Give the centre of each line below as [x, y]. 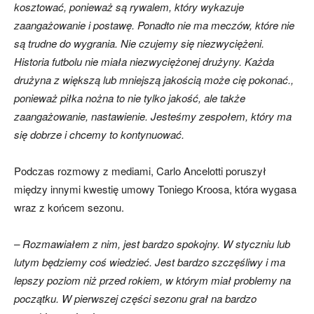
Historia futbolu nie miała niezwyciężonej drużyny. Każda [144, 61]
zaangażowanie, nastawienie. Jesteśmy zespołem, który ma [153, 116]
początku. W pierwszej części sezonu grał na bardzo [135, 298]
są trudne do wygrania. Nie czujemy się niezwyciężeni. [139, 43]
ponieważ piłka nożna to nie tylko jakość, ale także [130, 97]
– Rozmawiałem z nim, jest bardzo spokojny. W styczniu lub [152, 243]
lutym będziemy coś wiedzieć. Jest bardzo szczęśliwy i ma [150, 261]
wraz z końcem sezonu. [69, 207]
